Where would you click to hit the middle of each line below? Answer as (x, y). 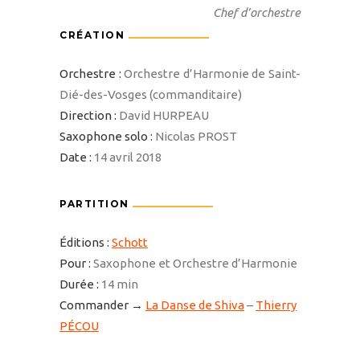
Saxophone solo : (106, 136)
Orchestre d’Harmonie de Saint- (211, 73)
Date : (76, 157)
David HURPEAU (163, 115)
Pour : (75, 263)
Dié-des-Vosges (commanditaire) (151, 94)
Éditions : (84, 242)
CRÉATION (94, 35)
